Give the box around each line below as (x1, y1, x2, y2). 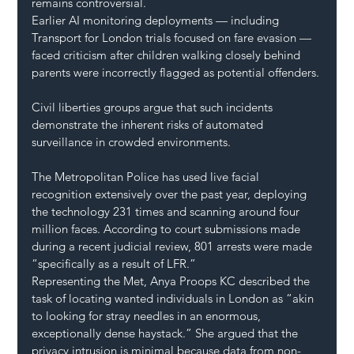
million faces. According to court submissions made (32, 220, 304, 236)
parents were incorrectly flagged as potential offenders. (32, 64, 320, 80)
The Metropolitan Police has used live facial (32, 168, 263, 184)
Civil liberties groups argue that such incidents (32, 99, 277, 115)
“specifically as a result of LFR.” (32, 255, 197, 271)
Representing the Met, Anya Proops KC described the (32, 273, 314, 288)
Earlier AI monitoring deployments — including (32, 12, 283, 28)
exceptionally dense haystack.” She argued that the (32, 325, 302, 341)
